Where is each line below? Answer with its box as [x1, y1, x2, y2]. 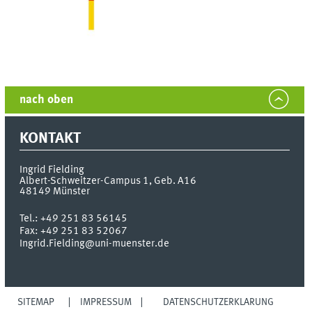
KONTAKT [19, 131, 81, 147]
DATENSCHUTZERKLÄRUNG [163, 297, 274, 307]
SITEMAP [17, 297, 55, 307]
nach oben [19, 94, 74, 107]
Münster [53, 185, 91, 197]
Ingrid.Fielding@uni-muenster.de [19, 237, 170, 249]
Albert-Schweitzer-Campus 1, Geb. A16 [19, 175, 197, 187]
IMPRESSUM [79, 297, 132, 307]
